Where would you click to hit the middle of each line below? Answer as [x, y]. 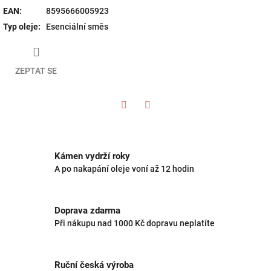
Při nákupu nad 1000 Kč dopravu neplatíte [135, 224]
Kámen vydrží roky [92, 156]
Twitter [137, 121]
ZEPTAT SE [36, 70]
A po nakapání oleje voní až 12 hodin [124, 169]
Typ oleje [21, 26]
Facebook [165, 121]
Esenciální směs [77, 26]
